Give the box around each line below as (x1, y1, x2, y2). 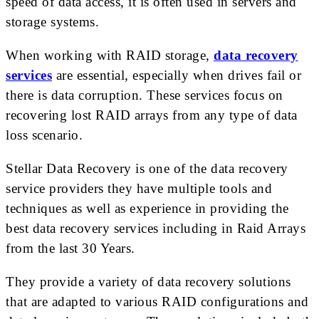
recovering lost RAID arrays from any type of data (6, 107, 298, 122)
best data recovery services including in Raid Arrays (6, 220, 305, 236)
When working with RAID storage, (6, 47, 214, 63)
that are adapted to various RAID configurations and (6, 293, 309, 309)
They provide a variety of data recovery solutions (6, 273, 291, 289)
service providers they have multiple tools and (6, 180, 272, 196)
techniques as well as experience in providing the (6, 200, 289, 216)
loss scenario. (6, 127, 83, 142)
